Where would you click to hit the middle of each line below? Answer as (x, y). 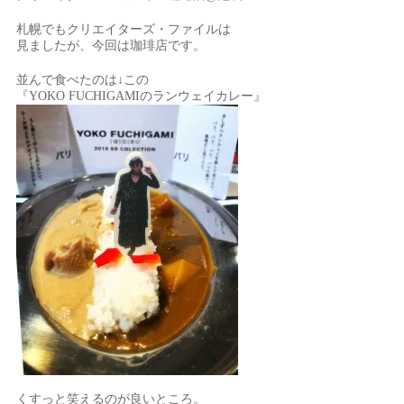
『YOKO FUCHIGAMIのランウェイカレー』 (142, 96)
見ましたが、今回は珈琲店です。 (111, 46)
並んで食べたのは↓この (83, 80)
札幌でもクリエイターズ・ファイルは (124, 29)
